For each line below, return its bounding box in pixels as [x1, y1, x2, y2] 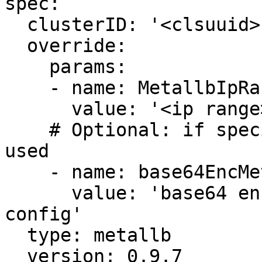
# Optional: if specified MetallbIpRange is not [5, 119, 49, 140]
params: [5, 56, 49, 77]
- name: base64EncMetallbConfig [5, 161, 49, 182]
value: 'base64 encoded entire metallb [5, 182, 71, 204]
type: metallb [5, 225, 27, 246]
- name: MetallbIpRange [5, 77, 49, 98]
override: [5, 35, 27, 56]
